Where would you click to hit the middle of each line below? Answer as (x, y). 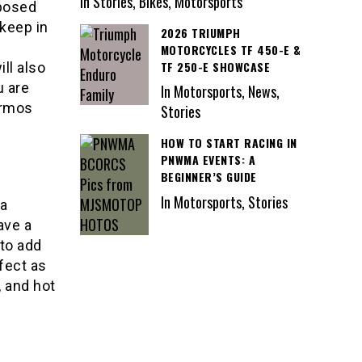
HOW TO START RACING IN (229, 143)
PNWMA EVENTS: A (208, 160)
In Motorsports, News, (220, 92)
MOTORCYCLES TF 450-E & (231, 49)
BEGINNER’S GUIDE (208, 177)
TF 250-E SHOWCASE (215, 66)
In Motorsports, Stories (224, 202)
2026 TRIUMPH (200, 32)
